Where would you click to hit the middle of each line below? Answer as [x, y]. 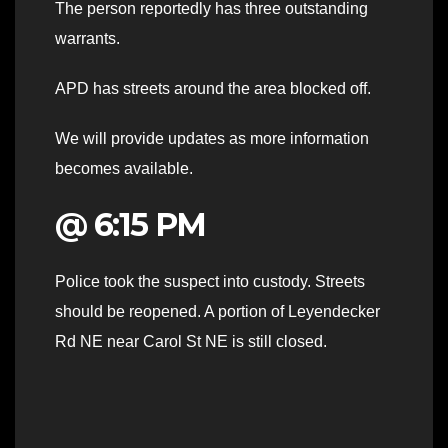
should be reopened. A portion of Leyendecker [217, 312]
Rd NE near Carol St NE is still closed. [191, 342]
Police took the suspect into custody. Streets [210, 282]
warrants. [87, 38]
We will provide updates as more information [212, 138]
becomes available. [124, 168]
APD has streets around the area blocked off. [213, 88]
